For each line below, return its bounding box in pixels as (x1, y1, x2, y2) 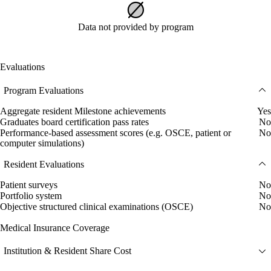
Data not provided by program (77, 21, 194, 32)
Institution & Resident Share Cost (4, 246, 131, 256)
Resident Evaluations (4, 158, 84, 169)
